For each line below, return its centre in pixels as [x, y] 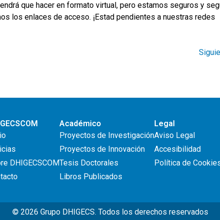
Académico [80, 124]
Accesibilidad [178, 149]
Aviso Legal [175, 135]
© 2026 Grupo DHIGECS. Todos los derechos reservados [110, 212]
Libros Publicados [91, 177]
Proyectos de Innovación [102, 149]
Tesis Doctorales [89, 163]
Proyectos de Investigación [107, 135]
